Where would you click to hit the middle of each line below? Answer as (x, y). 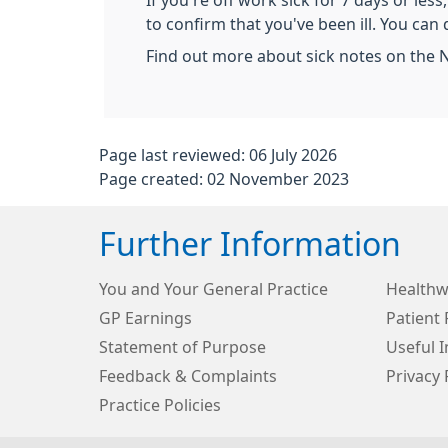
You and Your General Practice (213, 289)
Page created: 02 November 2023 (224, 179)
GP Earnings (145, 318)
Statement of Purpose (182, 347)
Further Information (250, 245)
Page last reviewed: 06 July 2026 (218, 155)
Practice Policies (160, 405)
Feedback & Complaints (188, 376)
